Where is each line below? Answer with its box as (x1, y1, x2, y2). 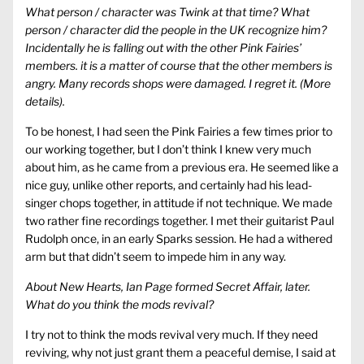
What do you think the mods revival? (25, 297, 214, 312)
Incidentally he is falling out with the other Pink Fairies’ (25, 41, 301, 55)
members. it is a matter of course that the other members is (25, 58, 332, 73)
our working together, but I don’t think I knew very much (25, 142, 311, 157)
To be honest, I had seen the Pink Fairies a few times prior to (25, 124, 332, 139)
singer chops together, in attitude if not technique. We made (25, 196, 332, 210)
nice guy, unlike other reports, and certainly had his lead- (25, 178, 312, 193)
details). (25, 94, 65, 109)
